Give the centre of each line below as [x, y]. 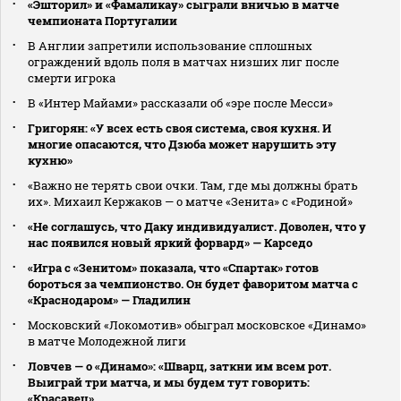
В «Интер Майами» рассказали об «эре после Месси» [180, 103]
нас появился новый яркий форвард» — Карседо [170, 243]
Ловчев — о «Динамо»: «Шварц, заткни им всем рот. [179, 367]
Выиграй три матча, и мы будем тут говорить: [169, 383]
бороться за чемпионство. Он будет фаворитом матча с [193, 284]
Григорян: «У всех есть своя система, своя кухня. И [179, 128]
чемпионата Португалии [102, 21]
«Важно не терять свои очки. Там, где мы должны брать [193, 186]
